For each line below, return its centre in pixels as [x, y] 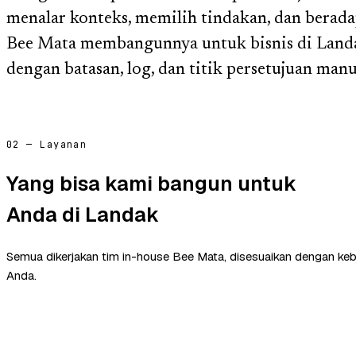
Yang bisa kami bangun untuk [151, 183]
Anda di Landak [83, 214]
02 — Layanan [47, 144]
